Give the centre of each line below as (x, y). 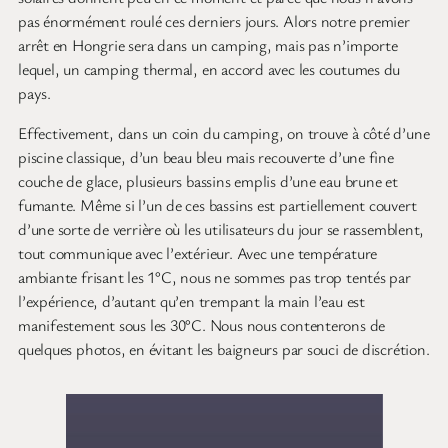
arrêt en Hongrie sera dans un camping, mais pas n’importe (208, 44)
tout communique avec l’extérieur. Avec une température (198, 253)
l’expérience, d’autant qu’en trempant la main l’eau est (191, 301)
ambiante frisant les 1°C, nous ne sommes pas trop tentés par (214, 277)
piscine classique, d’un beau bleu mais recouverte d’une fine (206, 157)
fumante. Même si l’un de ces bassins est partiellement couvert (217, 205)
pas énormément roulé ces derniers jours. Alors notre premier (214, 20)
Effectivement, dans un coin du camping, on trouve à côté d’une (224, 133)
